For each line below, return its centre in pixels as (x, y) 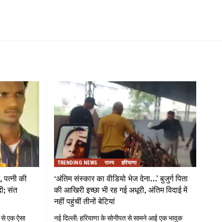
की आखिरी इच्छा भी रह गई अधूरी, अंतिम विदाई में (120, 190)
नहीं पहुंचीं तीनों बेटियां (84, 201)
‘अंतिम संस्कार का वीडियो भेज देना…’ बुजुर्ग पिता (121, 178)
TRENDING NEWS (77, 163)
